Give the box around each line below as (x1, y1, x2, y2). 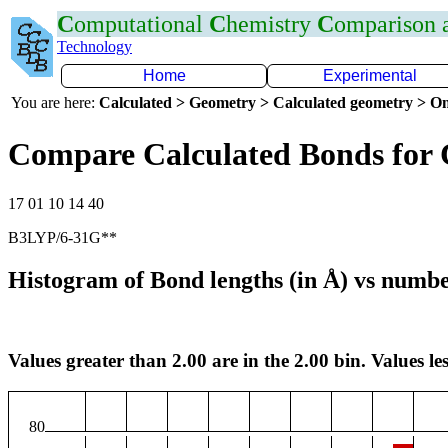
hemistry (226, 11, 317, 37)
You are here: (11, 94, 99, 111)
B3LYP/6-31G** (8, 228, 117, 246)
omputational (74, 11, 209, 37)
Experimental (323, 67, 417, 84)
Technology (57, 38, 132, 55)
